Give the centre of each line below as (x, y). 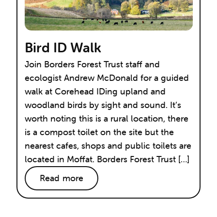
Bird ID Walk (63, 48)
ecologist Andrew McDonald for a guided (107, 78)
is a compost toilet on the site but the (99, 132)
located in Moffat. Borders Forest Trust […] (107, 159)
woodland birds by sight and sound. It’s (103, 105)
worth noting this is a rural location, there (106, 119)
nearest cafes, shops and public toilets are (108, 146)
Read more (62, 178)
